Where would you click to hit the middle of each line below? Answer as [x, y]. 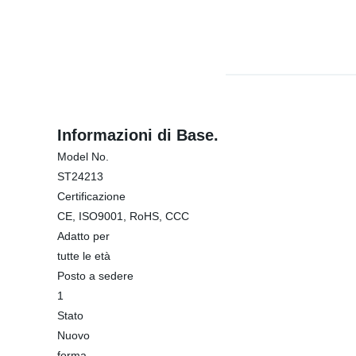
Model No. [83, 157]
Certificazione [91, 196]
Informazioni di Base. [138, 135]
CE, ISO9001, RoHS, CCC [123, 216]
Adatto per [83, 236]
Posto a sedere [95, 276]
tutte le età [84, 256]
